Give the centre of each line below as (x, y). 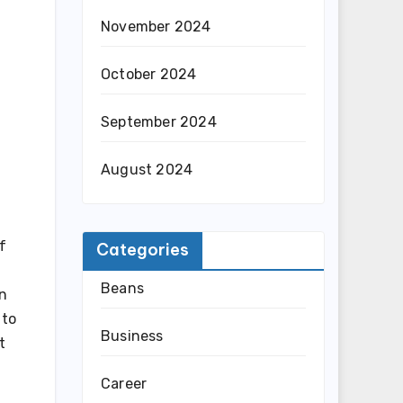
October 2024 (149, 74)
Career (124, 384)
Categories (143, 250)
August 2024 (147, 170)
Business (132, 336)
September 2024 (159, 122)
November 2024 (156, 27)
